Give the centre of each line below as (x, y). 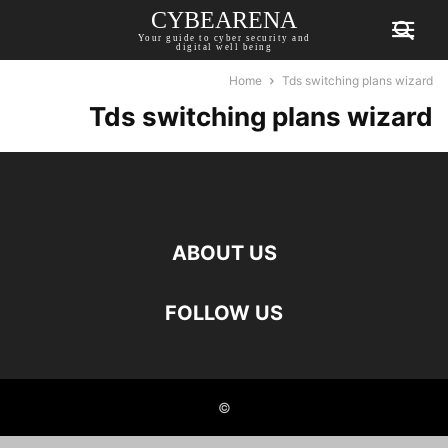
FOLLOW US (224, 313)
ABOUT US (224, 253)
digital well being (224, 47)
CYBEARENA (224, 20)
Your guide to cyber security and (224, 38)
